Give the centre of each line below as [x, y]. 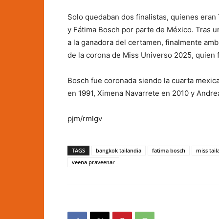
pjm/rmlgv [85, 119]
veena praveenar [93, 162]
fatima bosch [169, 150]
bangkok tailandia [119, 150]
